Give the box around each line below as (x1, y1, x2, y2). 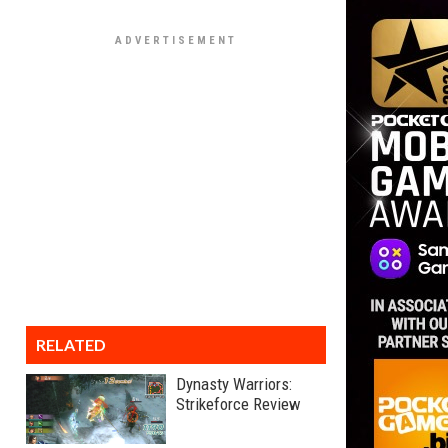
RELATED (36, 335, 106, 354)
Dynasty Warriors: (176, 374, 292, 394)
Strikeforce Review (176, 394, 301, 414)
